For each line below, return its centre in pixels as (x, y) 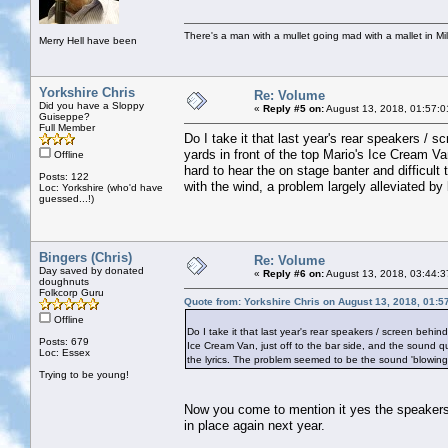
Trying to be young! (84, 374)
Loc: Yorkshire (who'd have (101, 187)
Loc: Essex (64, 352)
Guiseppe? (64, 116)
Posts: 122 (64, 176)
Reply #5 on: (293, 108)
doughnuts (64, 281)
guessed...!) (66, 198)
